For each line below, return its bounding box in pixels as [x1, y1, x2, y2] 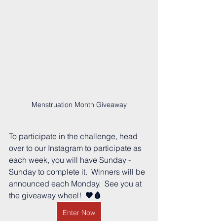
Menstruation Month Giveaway [31, 100, 127, 110]
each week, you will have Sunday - [9, 155, 133, 165]
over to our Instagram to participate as [9, 143, 144, 153]
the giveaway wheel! [9, 190, 83, 201]
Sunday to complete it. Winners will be [9, 167, 147, 177]
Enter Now [63, 208, 95, 218]
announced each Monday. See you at [9, 179, 144, 189]
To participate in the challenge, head [9, 131, 140, 142]
